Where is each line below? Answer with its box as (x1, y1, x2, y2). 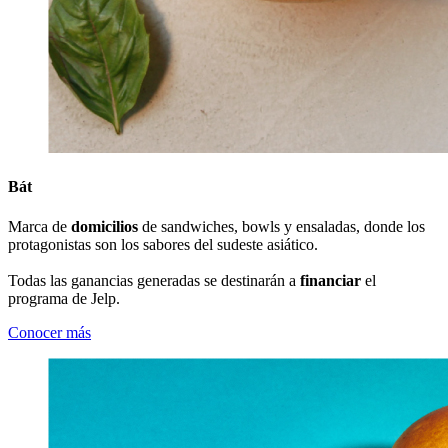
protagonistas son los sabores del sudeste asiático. (8, 235, 318, 253)
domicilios (71, 217, 138, 235)
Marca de (8, 217, 71, 235)
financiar (300, 271, 361, 289)
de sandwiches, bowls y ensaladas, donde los (138, 217, 425, 235)
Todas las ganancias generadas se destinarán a (8, 271, 300, 289)
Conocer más (8, 323, 91, 341)
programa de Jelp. (8, 289, 120, 307)
